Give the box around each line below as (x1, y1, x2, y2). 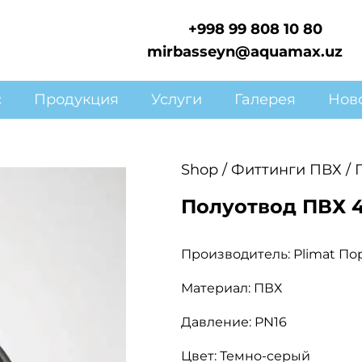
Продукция (34, 90, 119, 108)
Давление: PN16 (181, 314, 287, 330)
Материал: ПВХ (181, 280, 282, 296)
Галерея (234, 90, 296, 108)
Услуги (151, 90, 202, 108)
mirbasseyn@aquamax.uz (146, 43, 343, 61)
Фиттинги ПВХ (231, 161, 342, 179)
